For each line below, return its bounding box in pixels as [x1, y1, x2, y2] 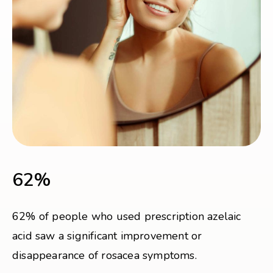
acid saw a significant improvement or [12, 229, 202, 243]
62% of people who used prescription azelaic [12, 209, 241, 224]
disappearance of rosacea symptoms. [12, 248, 197, 263]
